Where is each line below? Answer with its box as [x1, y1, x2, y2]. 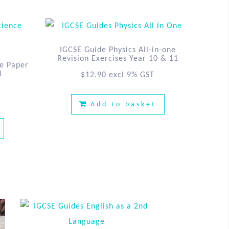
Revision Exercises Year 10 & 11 [57, 54, 178, 63]
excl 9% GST [109, 71, 155, 79]
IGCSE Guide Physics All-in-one [59, 45, 176, 54]
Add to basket [90, 100, 156, 108]
